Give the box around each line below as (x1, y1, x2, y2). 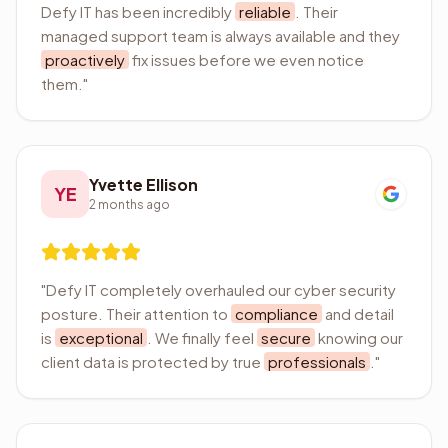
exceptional (59, 328, 143, 347)
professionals (268, 352, 366, 371)
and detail (322, 304, 394, 323)
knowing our (315, 328, 403, 347)
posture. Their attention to (41, 304, 231, 323)
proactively (45, 50, 125, 69)
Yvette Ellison (89, 174, 198, 195)
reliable (239, 2, 291, 21)
